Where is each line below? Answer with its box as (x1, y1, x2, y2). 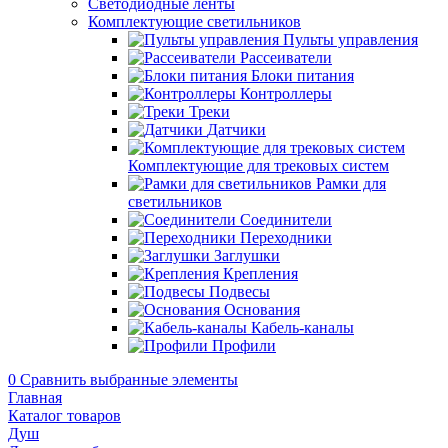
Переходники (240, 229, 332, 246)
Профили (212, 337, 276, 354)
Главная (8, 389, 62, 406)
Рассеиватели (240, 49, 332, 66)
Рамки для (316, 175, 386, 192)
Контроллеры (240, 85, 332, 102)
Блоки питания (251, 67, 354, 84)
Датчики (207, 121, 266, 138)
